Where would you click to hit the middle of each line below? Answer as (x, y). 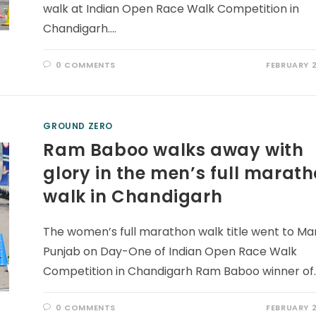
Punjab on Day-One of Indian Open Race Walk (170, 251)
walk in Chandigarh (133, 196)
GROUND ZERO (78, 126)
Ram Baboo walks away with (174, 150)
